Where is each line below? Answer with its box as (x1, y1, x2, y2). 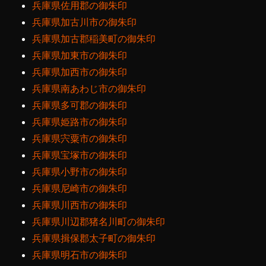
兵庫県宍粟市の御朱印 (32, 132, 128, 145)
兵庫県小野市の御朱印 (32, 166, 128, 178)
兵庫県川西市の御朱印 (32, 199, 128, 211)
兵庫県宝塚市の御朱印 (32, 149, 128, 161)
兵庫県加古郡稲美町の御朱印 (32, 33, 156, 45)
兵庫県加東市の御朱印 (32, 49, 128, 62)
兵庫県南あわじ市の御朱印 (32, 83, 147, 95)
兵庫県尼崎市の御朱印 (32, 182, 128, 195)
